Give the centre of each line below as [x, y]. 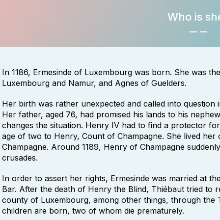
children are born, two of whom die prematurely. [93, 211]
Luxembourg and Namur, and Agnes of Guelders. [94, 83]
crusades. [20, 158]
